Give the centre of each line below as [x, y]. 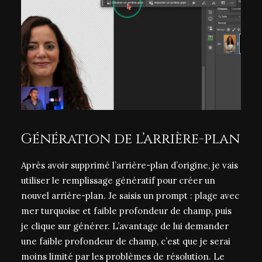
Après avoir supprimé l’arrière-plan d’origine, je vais [130, 165]
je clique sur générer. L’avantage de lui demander [125, 226]
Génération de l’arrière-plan [130, 139]
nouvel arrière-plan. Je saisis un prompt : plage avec [130, 196]
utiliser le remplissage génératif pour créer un [118, 180]
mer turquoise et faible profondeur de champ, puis [126, 211]
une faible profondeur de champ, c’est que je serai [126, 241]
